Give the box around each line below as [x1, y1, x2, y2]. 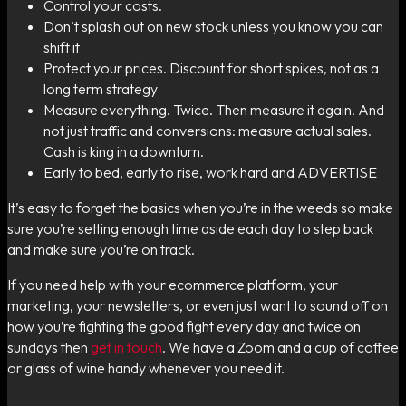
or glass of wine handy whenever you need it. [7, 358, 285, 377]
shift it [43, 37, 80, 56]
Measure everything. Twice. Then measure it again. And [43, 100, 384, 119]
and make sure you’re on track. [7, 239, 195, 258]
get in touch [91, 337, 162, 356]
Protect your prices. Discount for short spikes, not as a [43, 58, 379, 77]
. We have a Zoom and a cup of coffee [162, 337, 399, 356]
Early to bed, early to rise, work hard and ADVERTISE [43, 162, 377, 181]
